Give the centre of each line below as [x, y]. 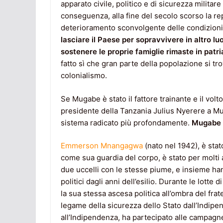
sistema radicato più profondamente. [126, 122]
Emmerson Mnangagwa [102, 146]
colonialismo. [84, 76]
